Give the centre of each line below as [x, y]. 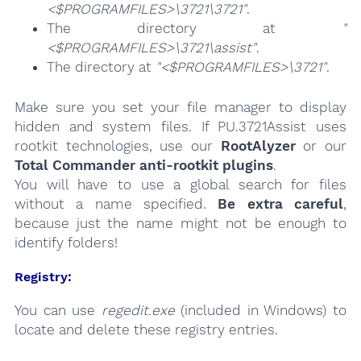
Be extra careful [281, 204]
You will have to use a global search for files [180, 185]
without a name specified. [116, 204]
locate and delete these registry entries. [146, 329]
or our [321, 146]
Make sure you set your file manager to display [180, 108]
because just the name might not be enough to [180, 224]
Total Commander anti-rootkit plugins [143, 166]
